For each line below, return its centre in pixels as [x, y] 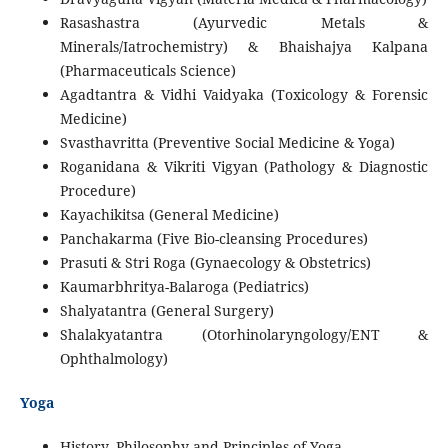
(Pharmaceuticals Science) [147, 71]
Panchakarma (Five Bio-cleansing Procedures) [213, 239]
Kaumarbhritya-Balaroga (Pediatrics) [184, 287]
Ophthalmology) [113, 359]
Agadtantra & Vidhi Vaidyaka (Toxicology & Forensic [244, 95]
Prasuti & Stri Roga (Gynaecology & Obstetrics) [215, 263]
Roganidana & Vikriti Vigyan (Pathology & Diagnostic [244, 167]
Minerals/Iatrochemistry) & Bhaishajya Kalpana [244, 47]
